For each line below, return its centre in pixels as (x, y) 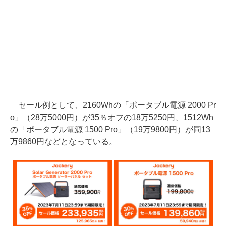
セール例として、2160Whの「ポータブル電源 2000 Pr (113, 105)
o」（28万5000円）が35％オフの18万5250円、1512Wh (112, 118)
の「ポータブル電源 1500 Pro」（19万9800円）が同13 (110, 130)
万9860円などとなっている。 (64, 142)
